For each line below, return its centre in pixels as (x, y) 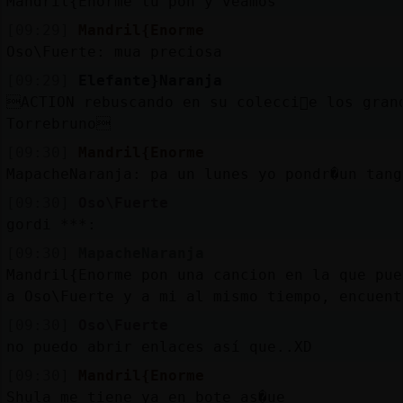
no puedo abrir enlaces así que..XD (159, 346)
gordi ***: (51, 224)
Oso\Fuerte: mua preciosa (114, 51)
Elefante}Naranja (150, 80)
